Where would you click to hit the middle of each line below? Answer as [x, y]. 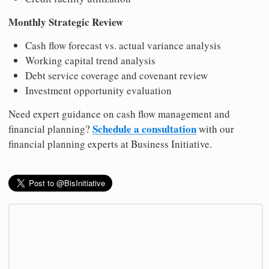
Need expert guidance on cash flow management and [119, 113]
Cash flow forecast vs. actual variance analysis [123, 45]
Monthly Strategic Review [66, 22]
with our [215, 128]
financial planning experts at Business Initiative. [110, 144]
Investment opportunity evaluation [98, 90]
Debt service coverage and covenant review [116, 75]
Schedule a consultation [144, 128]
